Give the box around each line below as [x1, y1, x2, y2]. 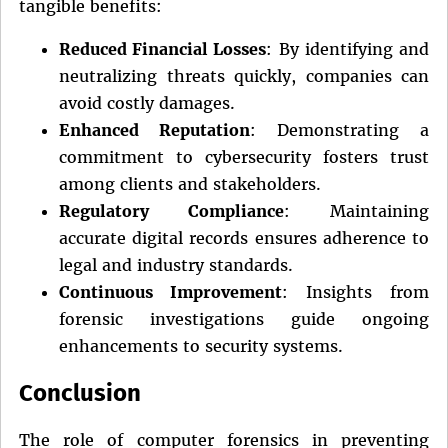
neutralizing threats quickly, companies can [59, 66, 429, 87]
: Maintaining [284, 201, 429, 222]
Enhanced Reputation [59, 120, 250, 141]
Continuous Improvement [59, 282, 282, 303]
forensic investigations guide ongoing [59, 309, 429, 330]
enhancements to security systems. [59, 336, 343, 357]
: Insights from [282, 282, 429, 303]
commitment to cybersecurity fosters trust [59, 147, 429, 168]
